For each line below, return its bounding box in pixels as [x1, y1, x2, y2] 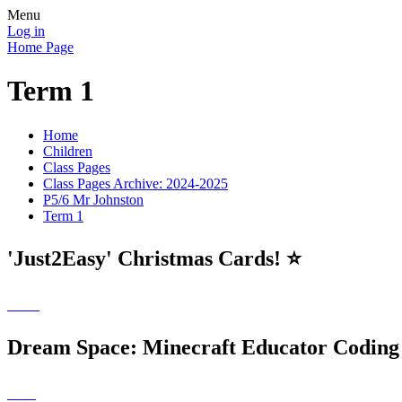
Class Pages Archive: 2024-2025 [43, 175, 228, 191]
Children [43, 143, 92, 159]
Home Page [7, 39, 74, 55]
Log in [7, 23, 45, 39]
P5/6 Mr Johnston [43, 191, 144, 207]
